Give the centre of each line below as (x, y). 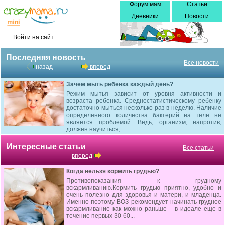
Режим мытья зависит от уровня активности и (144, 94)
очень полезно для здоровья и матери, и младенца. (144, 195)
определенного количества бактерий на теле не (144, 115)
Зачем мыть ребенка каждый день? (120, 84)
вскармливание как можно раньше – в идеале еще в (144, 209)
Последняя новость (46, 58)
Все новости (201, 63)
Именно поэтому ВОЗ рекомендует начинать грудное (144, 202)
